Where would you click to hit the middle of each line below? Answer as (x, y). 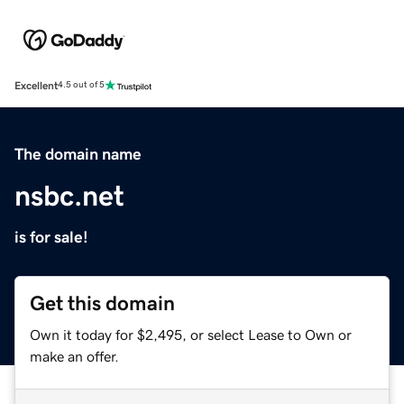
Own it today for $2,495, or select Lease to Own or (191, 334)
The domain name (78, 154)
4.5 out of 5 (81, 85)
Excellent (36, 85)
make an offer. (74, 356)
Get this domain (102, 303)
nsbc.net (69, 195)
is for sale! (51, 237)
